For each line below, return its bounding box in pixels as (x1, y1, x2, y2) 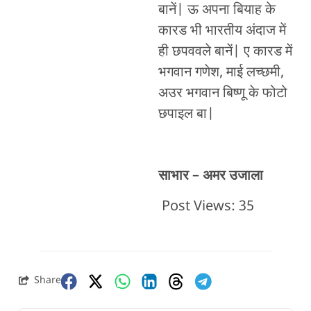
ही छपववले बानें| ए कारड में (158, 42, 292, 61)
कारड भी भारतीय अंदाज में (158, 22, 286, 40)
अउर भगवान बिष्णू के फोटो (158, 84, 287, 103)
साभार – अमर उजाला (158, 167, 263, 185)
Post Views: (161, 198, 235, 217)
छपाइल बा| (158, 105, 215, 124)
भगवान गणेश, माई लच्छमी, (158, 63, 284, 82)
